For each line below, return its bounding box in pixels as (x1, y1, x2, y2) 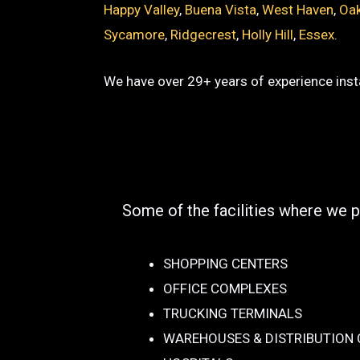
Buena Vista (185, 2, 257, 18)
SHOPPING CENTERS (163, 256, 288, 272)
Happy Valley (104, 2, 180, 18)
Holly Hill (242, 27, 294, 43)
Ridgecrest (170, 27, 237, 43)
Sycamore (104, 27, 166, 43)
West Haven (262, 2, 334, 18)
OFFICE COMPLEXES (163, 280, 287, 297)
